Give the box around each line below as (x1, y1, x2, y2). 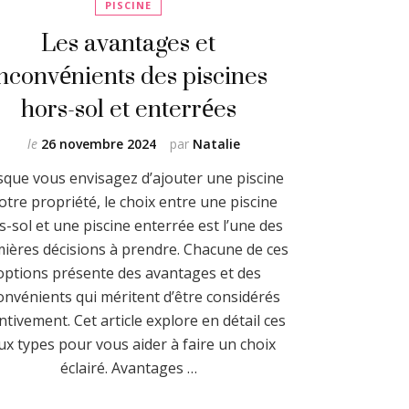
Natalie (193, 134, 241, 152)
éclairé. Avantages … (59, 357, 197, 378)
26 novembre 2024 (41, 134, 157, 152)
